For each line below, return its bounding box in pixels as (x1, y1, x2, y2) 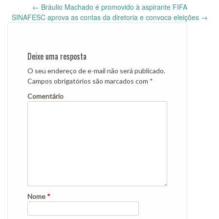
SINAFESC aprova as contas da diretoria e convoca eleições (11, 12, 201, 22)
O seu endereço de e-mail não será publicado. (27, 66, 165, 75)
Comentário (27, 92, 64, 101)
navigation (7, 21, 45, 36)
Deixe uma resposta (27, 50, 87, 63)
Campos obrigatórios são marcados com (27, 77, 150, 86)
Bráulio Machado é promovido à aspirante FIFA (39, 2, 187, 12)
